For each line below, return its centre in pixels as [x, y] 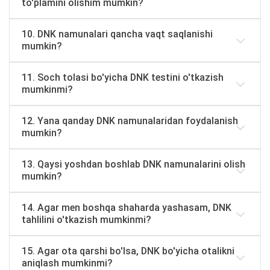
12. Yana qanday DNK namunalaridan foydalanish [130, 121]
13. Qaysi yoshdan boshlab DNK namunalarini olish [133, 164]
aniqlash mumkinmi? [67, 263]
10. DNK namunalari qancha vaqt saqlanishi [117, 34]
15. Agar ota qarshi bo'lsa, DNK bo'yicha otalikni [128, 251]
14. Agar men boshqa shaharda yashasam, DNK [127, 208]
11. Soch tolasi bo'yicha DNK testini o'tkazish [123, 77]
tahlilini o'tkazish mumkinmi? [86, 220]
